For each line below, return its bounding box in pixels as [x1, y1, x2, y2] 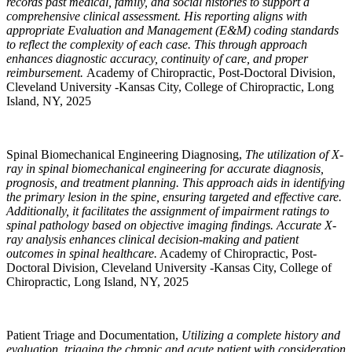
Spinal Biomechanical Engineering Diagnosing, [6, 148, 245, 161]
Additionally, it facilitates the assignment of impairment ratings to [6, 204, 329, 218]
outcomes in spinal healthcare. [6, 247, 157, 260]
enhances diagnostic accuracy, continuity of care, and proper [6, 52, 308, 65]
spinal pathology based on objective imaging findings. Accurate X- [6, 218, 336, 232]
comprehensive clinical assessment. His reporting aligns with [6, 9, 307, 23]
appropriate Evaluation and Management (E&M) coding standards [6, 24, 339, 37]
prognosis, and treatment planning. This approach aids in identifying [6, 176, 345, 189]
